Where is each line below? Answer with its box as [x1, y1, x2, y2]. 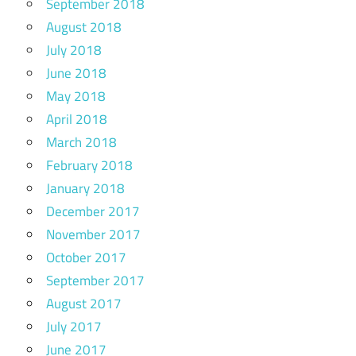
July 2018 [46, 39, 102, 60]
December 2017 [46, 200, 140, 222]
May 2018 [46, 85, 106, 106]
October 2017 [46, 246, 126, 268]
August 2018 [46, 16, 122, 37]
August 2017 [46, 292, 122, 314]
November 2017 [46, 223, 141, 245]
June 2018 [46, 62, 106, 83]
